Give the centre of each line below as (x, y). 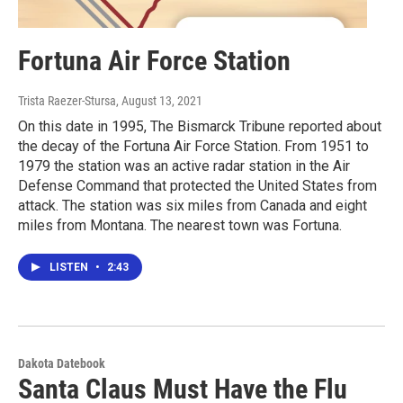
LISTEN (70, 268)
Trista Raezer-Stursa (67, 101)
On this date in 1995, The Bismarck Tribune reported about (200, 127)
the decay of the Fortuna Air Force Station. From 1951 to (193, 147)
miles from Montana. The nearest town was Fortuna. (180, 226)
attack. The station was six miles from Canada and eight (193, 206)
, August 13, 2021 (159, 101)
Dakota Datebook (62, 364)
